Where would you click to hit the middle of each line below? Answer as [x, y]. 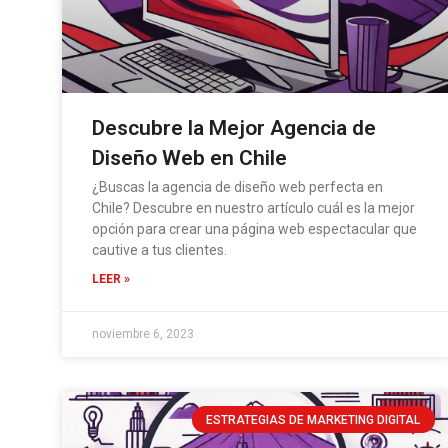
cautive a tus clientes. [159, 250]
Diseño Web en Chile [189, 158]
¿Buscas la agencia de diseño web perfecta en [237, 187]
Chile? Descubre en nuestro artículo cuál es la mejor [253, 208]
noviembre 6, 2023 [143, 334]
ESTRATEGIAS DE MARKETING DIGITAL [313, 419]
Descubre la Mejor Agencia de [234, 128]
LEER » [111, 279]
